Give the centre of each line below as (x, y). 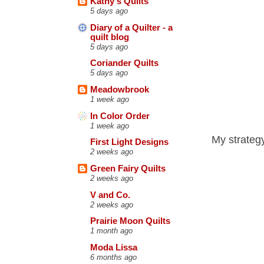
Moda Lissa (114, 247)
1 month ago (111, 231)
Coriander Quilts (124, 63)
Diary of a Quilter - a (131, 27)
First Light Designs (129, 142)
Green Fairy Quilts (128, 169)
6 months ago (113, 257)
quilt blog (110, 37)
